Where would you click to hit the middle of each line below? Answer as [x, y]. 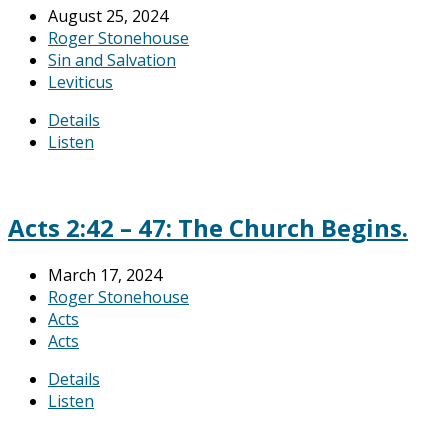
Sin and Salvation [112, 59]
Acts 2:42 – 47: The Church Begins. [208, 227]
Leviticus [80, 81]
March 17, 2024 [105, 274]
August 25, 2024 [108, 15]
